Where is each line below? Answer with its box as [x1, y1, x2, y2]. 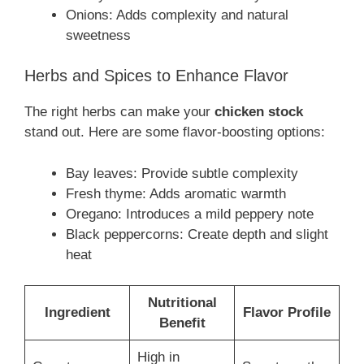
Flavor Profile [243, 305, 331, 321]
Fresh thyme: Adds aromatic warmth [66, 185, 286, 201]
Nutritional [147, 295, 217, 311]
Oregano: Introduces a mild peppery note [66, 206, 314, 222]
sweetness [66, 27, 131, 43]
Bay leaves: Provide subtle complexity [66, 165, 298, 181]
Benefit [158, 315, 206, 331]
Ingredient [44, 305, 110, 321]
